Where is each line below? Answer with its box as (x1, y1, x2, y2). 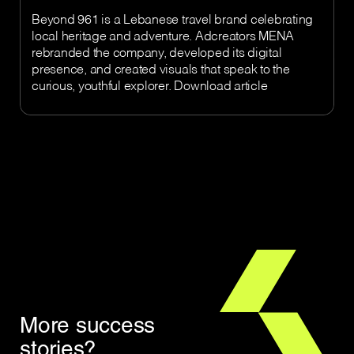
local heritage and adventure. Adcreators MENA (32, 31, 295, 44)
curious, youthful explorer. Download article (32, 81, 268, 94)
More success (20, 312, 156, 338)
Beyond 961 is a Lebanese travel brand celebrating (32, 14, 314, 28)
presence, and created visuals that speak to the (32, 64, 290, 77)
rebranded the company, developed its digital (32, 47, 282, 61)
